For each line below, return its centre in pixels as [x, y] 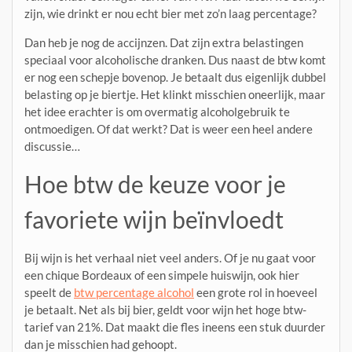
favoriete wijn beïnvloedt [154, 220]
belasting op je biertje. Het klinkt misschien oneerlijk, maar [175, 95]
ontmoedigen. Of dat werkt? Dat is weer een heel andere [169, 129]
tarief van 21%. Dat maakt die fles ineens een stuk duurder [175, 327]
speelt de [49, 293]
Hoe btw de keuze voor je [155, 184]
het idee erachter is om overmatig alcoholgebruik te [157, 112]
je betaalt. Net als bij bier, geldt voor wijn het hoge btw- [165, 310]
